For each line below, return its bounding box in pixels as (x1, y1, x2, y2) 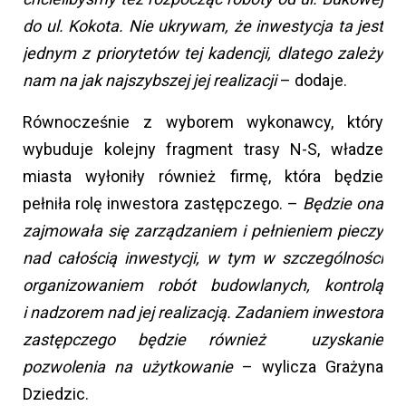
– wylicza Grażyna (242, 357, 383, 377)
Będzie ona (302, 194, 384, 214)
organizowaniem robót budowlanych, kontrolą (23, 275, 383, 295)
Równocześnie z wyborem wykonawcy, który (23, 112, 383, 132)
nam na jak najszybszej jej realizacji (23, 71, 276, 91)
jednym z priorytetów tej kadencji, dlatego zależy (23, 43, 383, 63)
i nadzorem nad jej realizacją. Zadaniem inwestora (23, 303, 383, 323)
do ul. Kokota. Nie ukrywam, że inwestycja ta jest (23, 16, 383, 36)
